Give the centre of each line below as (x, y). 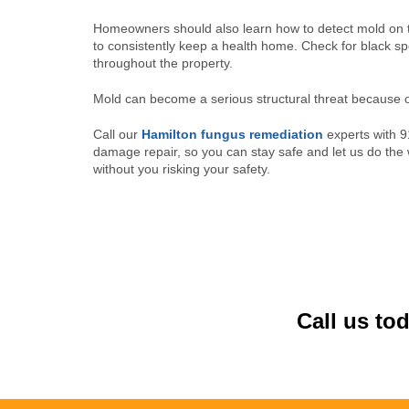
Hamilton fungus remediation (232, 134)
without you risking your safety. (182, 169)
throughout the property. (163, 63)
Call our (117, 134)
